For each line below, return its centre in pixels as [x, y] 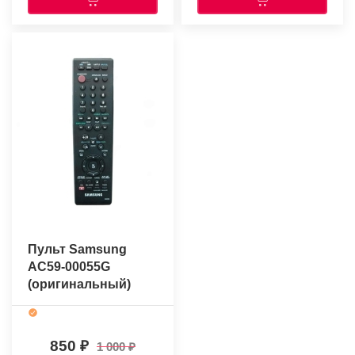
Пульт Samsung [77, 250]
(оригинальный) [79, 284]
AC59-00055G [69, 267]
